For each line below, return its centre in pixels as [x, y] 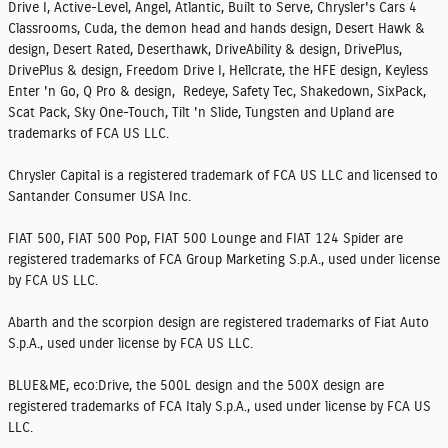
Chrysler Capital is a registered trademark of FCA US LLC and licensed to [223, 176]
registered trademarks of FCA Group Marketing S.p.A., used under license [224, 260]
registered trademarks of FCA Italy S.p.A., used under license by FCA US [219, 407]
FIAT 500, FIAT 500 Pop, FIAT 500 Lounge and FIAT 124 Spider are [205, 239]
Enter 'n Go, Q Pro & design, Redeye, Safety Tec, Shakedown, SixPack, [217, 92]
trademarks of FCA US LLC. [88, 134]
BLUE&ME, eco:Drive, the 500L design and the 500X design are [196, 386]
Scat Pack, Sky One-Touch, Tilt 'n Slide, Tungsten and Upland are [201, 113]
